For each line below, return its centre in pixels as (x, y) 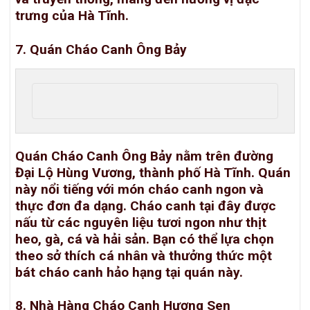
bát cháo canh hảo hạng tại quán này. (129, 272)
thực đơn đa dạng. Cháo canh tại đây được (146, 206)
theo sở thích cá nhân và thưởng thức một (144, 255)
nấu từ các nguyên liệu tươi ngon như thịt (141, 222)
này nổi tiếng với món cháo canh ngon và (139, 189)
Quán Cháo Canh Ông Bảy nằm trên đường (144, 156)
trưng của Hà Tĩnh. (72, 15)
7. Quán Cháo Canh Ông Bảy (101, 49)
